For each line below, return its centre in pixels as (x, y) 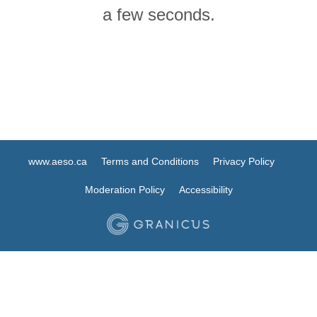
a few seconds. (158, 14)
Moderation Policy (125, 189)
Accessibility (206, 189)
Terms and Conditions (150, 161)
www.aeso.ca (58, 161)
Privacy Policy (244, 161)
